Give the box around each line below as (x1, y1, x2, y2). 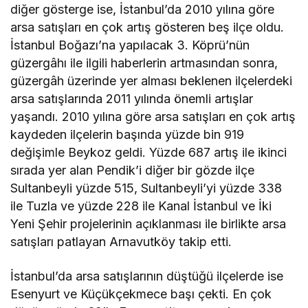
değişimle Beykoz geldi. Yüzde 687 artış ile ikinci (10, 144, 287, 159)
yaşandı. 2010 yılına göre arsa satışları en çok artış (10, 109, 296, 124)
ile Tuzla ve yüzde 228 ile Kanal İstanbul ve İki (10, 198, 272, 213)
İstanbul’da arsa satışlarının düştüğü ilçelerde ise (10, 268, 284, 283)
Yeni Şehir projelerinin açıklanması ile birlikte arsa (10, 216, 287, 231)
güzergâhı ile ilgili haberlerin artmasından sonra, (10, 55, 278, 70)
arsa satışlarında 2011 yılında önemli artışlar (10, 91, 254, 106)
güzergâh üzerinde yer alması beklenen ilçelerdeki (10, 73, 293, 88)
